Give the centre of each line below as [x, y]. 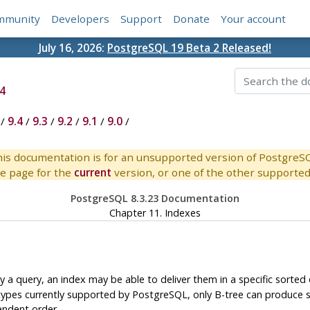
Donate [192, 19]
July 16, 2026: [73, 47]
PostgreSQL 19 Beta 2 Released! [189, 47]
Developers [81, 19]
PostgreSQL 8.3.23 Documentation [155, 199]
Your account [254, 19]
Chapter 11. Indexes [155, 213]
